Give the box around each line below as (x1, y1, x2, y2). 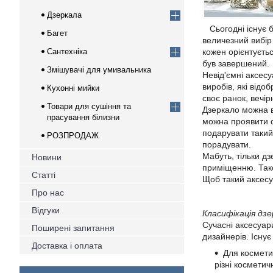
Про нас (32, 188, 64, 197)
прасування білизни (47, 113, 119, 122)
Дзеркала (47, 10, 82, 19)
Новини (32, 152, 62, 162)
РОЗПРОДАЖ (47, 131, 99, 140)
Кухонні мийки (47, 83, 99, 93)
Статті (32, 170, 55, 180)
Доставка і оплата (32, 241, 102, 250)
